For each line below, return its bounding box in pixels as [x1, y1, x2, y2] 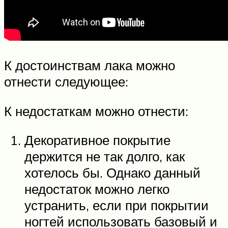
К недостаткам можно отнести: [4, 102, 188, 119]
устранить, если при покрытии [24, 197, 209, 214]
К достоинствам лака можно [4, 57, 175, 74]
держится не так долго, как [24, 148, 185, 165]
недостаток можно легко [24, 181, 169, 197]
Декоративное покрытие [24, 132, 170, 149]
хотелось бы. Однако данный [24, 164, 201, 181]
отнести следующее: [4, 73, 128, 90]
